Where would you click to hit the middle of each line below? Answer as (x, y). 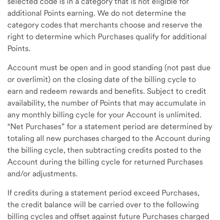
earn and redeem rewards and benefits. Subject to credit (107, 91)
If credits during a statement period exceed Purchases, (103, 193)
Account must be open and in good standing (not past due (109, 68)
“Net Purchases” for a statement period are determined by (110, 126)
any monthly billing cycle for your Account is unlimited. (104, 115)
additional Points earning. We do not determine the (97, 13)
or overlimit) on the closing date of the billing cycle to (102, 79)
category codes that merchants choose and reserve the (105, 25)
